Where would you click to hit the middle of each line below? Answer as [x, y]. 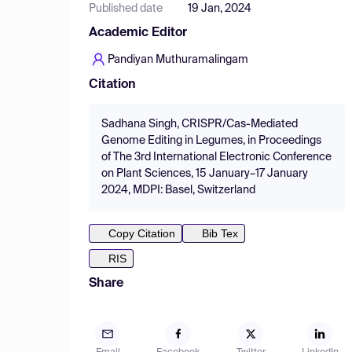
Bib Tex [220, 233]
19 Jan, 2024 [220, 9]
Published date [126, 9]
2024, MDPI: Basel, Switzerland [178, 190]
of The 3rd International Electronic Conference [216, 157]
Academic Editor [138, 33]
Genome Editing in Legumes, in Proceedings [211, 141]
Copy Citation [142, 233]
